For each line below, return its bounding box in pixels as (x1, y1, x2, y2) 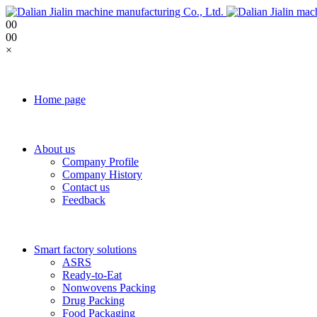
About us (34, 143, 75, 155)
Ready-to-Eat (62, 269, 122, 281)
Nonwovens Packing (62, 282, 156, 294)
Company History (62, 168, 142, 180)
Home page (34, 93, 86, 105)
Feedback (62, 194, 105, 206)
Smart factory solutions (34, 243, 137, 255)
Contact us (62, 181, 110, 193)
